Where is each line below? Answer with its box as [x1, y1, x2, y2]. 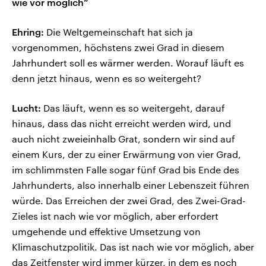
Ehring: [12, 26, 44, 38]
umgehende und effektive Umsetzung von [12, 226, 201, 237]
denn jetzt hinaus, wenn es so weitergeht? [12, 72, 201, 84]
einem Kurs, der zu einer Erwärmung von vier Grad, [12, 148, 241, 160]
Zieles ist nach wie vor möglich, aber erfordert [12, 210, 218, 222]
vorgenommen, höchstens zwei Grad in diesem [12, 42, 224, 53]
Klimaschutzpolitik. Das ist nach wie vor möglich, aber [12, 241, 254, 253]
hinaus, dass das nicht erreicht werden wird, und [12, 118, 231, 129]
